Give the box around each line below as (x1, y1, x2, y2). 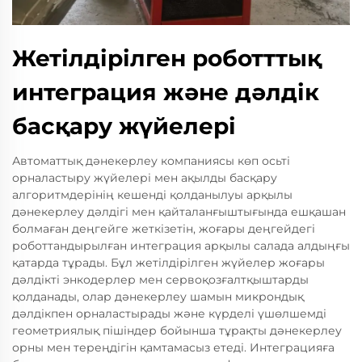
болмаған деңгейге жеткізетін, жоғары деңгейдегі (12, 221, 315, 236)
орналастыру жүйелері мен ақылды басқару (12, 170, 277, 185)
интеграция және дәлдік (12, 78, 319, 106)
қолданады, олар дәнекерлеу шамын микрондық (12, 289, 304, 304)
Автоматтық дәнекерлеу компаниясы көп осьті (12, 154, 290, 168)
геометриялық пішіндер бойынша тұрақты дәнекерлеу (12, 323, 342, 338)
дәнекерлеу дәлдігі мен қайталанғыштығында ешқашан (12, 204, 346, 219)
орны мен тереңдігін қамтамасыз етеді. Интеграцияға (12, 340, 335, 355)
